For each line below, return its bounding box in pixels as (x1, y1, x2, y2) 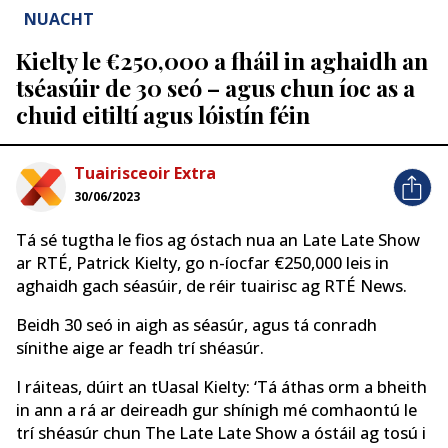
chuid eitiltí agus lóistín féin (16, 99, 310, 131)
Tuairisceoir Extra (74, 162, 216, 185)
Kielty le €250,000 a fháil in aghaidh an (16, 45, 428, 77)
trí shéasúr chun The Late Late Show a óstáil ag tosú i (16, 422, 426, 445)
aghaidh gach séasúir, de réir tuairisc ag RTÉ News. (16, 274, 407, 297)
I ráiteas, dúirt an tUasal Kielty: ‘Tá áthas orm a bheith (16, 376, 427, 399)
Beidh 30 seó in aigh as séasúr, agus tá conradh (16, 314, 377, 337)
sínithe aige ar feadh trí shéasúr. (16, 337, 264, 360)
